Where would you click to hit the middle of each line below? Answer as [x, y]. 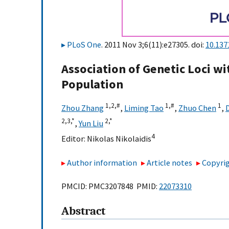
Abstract [83, 211]
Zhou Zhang [83, 108]
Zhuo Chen [197, 108]
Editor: [74, 139]
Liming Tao [144, 108]
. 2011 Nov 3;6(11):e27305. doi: [153, 44]
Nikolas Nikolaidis [119, 139]
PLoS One [84, 44]
